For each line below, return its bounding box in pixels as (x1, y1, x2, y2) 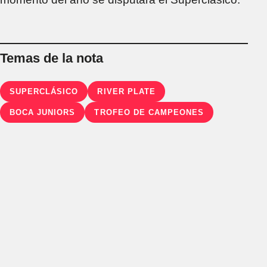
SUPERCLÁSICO (10, 86, 79, 96)
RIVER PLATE (97, 86, 156, 96)
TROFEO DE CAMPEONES (94, 107, 204, 117)
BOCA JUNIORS (10, 107, 76, 117)
